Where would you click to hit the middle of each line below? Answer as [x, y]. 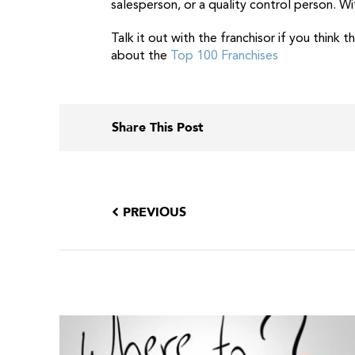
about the [141, 56]
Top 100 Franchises [224, 56]
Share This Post [157, 128]
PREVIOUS [152, 212]
